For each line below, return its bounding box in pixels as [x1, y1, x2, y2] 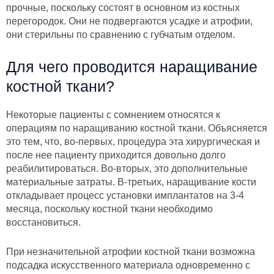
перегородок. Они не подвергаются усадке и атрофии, [6, 15, 253, 26]
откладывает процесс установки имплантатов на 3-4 [6, 190, 244, 201]
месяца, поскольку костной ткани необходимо [6, 204, 213, 215]
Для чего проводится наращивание [6, 58, 257, 76]
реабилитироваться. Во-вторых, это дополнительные [6, 163, 248, 174]
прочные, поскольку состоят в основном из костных [6, 2, 240, 13]
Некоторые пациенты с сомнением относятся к [6, 109, 220, 120]
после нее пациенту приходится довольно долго [6, 150, 226, 161]
